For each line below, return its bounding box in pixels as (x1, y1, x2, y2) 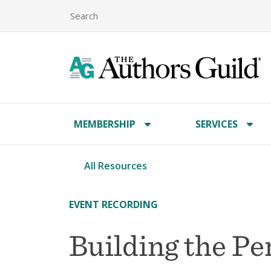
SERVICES (195, 117, 238, 131)
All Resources (84, 159, 147, 172)
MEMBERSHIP (74, 117, 135, 131)
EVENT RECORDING (69, 198, 158, 211)
